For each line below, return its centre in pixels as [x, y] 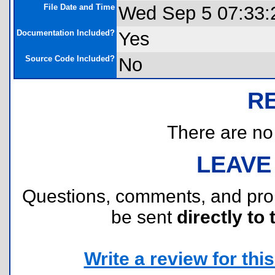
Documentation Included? [66, 33]
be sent [144, 217]
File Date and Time [79, 7]
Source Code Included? [70, 59]
